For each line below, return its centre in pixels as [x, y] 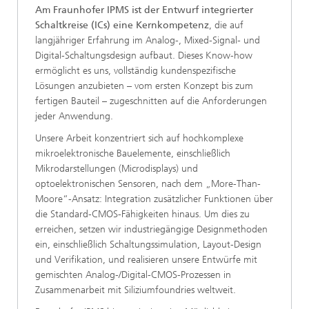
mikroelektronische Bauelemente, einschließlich [133, 154]
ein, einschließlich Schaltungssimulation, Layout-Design [148, 245]
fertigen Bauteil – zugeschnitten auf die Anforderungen [151, 101]
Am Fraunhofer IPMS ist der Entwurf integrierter [144, 10]
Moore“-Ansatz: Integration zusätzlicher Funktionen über [154, 199]
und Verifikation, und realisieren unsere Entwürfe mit [146, 260]
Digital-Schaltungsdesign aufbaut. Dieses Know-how [144, 56]
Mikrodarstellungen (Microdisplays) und [117, 169]
